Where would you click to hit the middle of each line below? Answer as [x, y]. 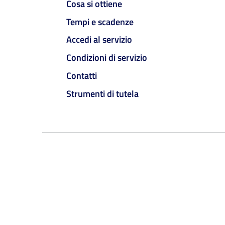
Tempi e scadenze [100, 22]
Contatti [82, 75]
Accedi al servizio [99, 40]
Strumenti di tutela [102, 93]
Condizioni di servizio [107, 58]
